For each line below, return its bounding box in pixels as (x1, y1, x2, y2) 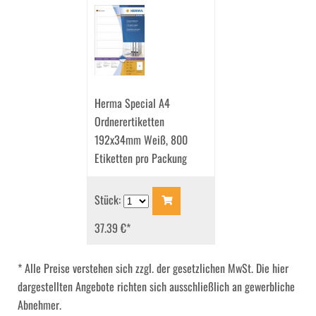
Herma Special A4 (95, 95, 170, 112)
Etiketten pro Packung (95, 150, 187, 167)
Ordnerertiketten (95, 113, 164, 130)
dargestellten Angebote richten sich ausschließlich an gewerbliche (18, 278, 295, 296)
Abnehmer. (18, 296, 61, 314)
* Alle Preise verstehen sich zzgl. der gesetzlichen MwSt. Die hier (18, 260, 288, 277)
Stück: (95, 190, 123, 208)
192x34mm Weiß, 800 (95, 131, 188, 149)
